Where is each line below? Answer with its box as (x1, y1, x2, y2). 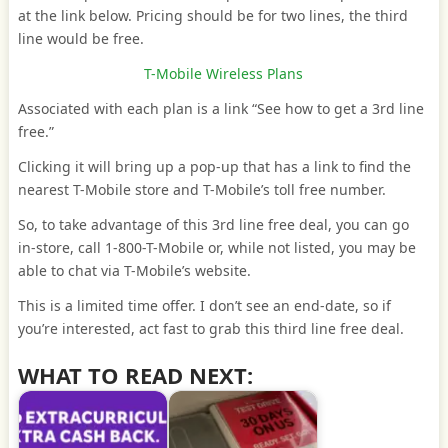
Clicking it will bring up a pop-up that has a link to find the (17, 156, 411, 176)
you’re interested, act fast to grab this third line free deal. (17, 318, 404, 338)
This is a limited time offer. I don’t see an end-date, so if (17, 295, 391, 315)
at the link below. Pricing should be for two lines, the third (17, 5, 408, 25)
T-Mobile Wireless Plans (144, 63, 304, 83)
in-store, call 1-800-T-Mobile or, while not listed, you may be (17, 237, 416, 257)
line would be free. (17, 28, 144, 48)
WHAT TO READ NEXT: (17, 359, 253, 390)
